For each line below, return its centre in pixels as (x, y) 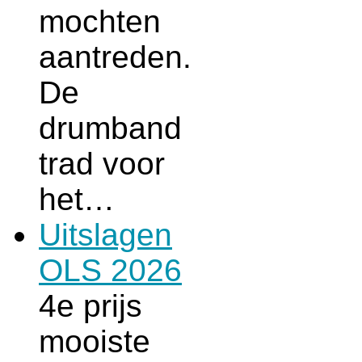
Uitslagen (105, 235)
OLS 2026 (110, 271)
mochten (100, 22)
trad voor (102, 164)
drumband (110, 128)
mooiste (95, 342)
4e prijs (90, 306)
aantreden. (115, 57)
